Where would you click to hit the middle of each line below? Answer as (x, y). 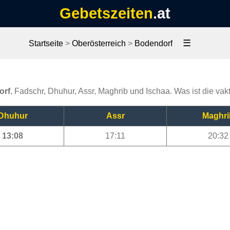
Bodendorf (154, 43)
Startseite (46, 43)
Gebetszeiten (106, 13)
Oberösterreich (99, 43)
